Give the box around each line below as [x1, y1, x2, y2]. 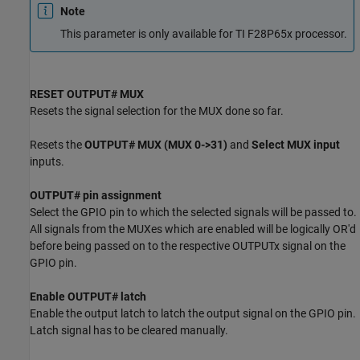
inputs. [30, 154, 64, 168]
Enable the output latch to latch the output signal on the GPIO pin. [30, 306, 356, 320]
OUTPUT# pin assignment [30, 188, 162, 202]
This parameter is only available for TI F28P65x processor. [60, 27, 347, 41]
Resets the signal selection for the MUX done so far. [30, 104, 284, 117]
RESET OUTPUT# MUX [30, 87, 144, 100]
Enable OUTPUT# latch [30, 289, 146, 303]
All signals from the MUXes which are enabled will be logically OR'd [30, 222, 356, 235]
